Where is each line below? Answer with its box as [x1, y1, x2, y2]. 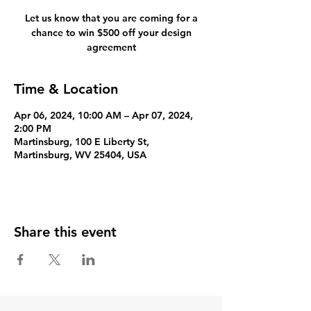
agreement [86, 41, 136, 53]
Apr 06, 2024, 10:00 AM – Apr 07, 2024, [14, 109, 193, 121]
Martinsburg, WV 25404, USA [14, 149, 146, 161]
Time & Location [14, 81, 118, 97]
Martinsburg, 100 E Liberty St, [14, 135, 149, 148]
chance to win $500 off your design [31, 26, 192, 39]
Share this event [14, 224, 117, 240]
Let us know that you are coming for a [24, 12, 198, 24]
